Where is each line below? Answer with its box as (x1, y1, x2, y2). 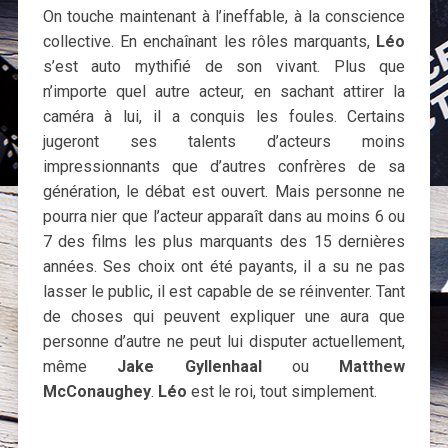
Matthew (339, 357, 406, 377)
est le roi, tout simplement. (186, 382, 377, 402)
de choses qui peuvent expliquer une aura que (42, 307, 406, 327)
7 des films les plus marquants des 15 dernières (42, 232, 406, 252)
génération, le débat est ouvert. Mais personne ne (42, 182, 406, 202)
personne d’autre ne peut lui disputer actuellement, (42, 332, 406, 352)
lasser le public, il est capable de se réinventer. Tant (42, 282, 406, 302)
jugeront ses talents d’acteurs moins (42, 132, 406, 152)
